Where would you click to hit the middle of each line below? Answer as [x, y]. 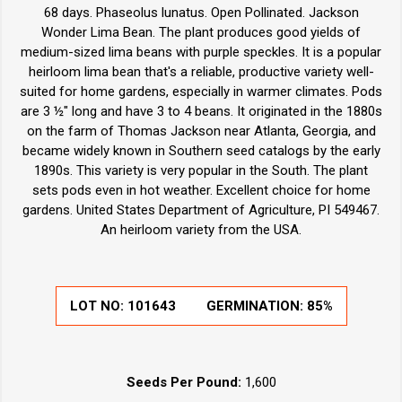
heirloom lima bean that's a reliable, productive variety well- [201, 72]
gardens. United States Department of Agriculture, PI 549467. [201, 210]
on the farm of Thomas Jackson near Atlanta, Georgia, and [201, 131]
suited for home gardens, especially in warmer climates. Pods [201, 92]
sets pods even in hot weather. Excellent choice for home [201, 191]
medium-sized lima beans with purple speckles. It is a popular [201, 52]
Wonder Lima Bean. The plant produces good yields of [201, 33]
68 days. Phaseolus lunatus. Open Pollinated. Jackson [201, 13]
